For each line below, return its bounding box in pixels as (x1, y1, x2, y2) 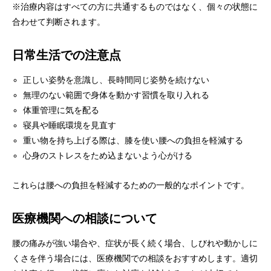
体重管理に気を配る (23, 105, 100, 115)
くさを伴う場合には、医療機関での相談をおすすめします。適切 (12, 253, 258, 263)
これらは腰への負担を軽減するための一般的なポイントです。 (12, 180, 249, 190)
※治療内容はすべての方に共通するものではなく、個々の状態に (12, 2, 258, 11)
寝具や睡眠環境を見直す (23, 120, 117, 130)
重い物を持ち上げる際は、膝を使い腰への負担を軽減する (23, 135, 244, 145)
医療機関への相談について (12, 212, 157, 225)
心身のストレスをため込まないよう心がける (23, 151, 193, 160)
